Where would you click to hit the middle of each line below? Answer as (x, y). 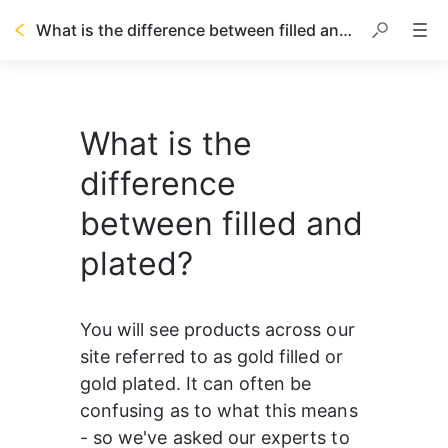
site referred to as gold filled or (214, 356)
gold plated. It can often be (198, 383)
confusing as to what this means (221, 410)
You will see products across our (220, 329)
